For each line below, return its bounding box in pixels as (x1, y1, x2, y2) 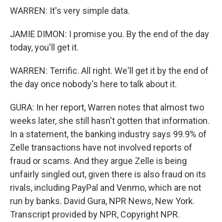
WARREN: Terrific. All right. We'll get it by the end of (10, 65, 209, 76)
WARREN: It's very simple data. (10, 5, 130, 16)
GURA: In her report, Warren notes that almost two (10, 102, 204, 113)
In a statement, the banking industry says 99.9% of (10, 129, 207, 140)
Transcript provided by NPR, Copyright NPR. (10, 209, 180, 220)
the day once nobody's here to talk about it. (10, 79, 177, 90)
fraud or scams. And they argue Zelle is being (10, 156, 187, 166)
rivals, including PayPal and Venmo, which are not (10, 182, 201, 193)
